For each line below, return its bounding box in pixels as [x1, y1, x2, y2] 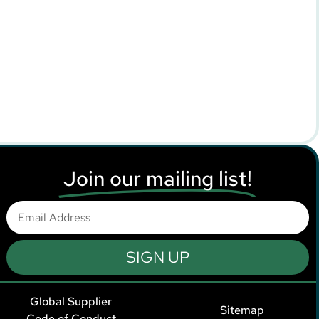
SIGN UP [125, 247, 189, 268]
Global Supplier [30, 294, 113, 310]
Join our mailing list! [63, 164, 252, 192]
